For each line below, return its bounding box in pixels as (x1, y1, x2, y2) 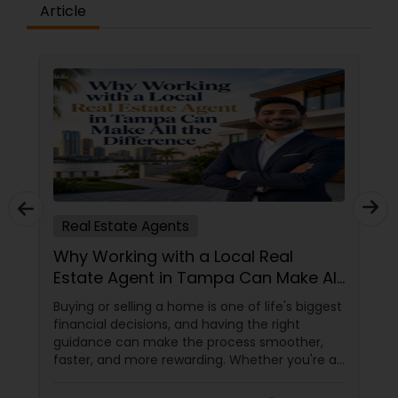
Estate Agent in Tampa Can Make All (53, 267, 340, 289)
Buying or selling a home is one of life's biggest (53, 298, 342, 315)
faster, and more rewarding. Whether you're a (53, 351, 337, 369)
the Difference (53, 288, 165, 310)
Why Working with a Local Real (53, 245, 293, 267)
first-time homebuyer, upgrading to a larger (53, 369, 327, 386)
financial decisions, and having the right (53, 315, 300, 333)
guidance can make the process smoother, (53, 333, 323, 351)
